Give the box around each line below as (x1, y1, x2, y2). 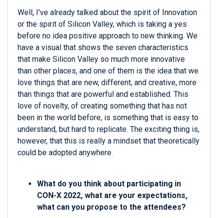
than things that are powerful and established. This (18, 90, 188, 99)
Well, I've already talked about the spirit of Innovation (18, 8, 197, 18)
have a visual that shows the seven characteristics (18, 43, 188, 53)
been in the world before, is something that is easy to (18, 113, 199, 123)
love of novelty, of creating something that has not (18, 101, 187, 111)
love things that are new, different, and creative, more (18, 78, 197, 88)
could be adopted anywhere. (18, 148, 113, 158)
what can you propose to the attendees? (37, 202, 186, 212)
